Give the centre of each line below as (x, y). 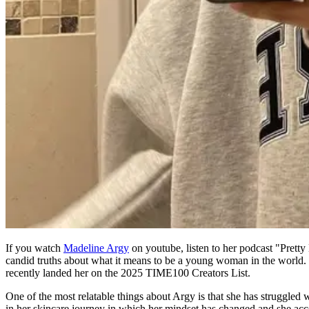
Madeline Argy (96, 248)
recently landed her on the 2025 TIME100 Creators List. (128, 272)
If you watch (34, 248)
